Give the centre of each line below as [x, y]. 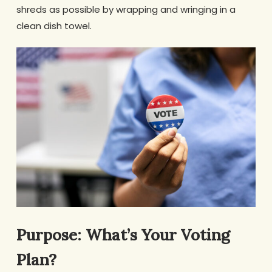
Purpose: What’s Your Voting [123, 234]
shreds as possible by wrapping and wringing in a [126, 9]
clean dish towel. [54, 25]
